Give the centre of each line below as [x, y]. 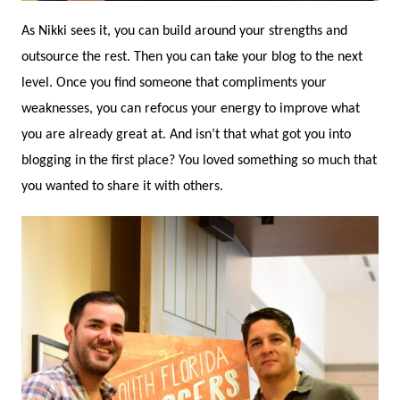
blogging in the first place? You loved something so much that [199, 160]
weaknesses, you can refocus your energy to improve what [191, 108]
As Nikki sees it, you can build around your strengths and [184, 31]
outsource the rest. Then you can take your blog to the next [192, 57]
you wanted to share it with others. [122, 186]
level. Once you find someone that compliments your [174, 83]
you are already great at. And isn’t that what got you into [186, 134]
